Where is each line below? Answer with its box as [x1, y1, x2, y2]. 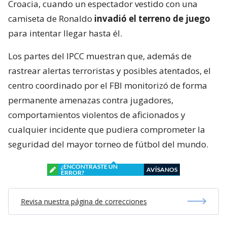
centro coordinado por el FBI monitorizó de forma [8, 79, 207, 91]
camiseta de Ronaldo [8, 12, 94, 24]
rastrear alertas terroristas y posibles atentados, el [8, 64, 211, 77]
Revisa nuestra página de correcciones [20, 196, 147, 206]
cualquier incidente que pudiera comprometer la [8, 123, 205, 135]
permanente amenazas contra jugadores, [8, 94, 173, 106]
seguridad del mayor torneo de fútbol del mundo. [8, 138, 208, 150]
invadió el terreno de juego [94, 12, 210, 24]
